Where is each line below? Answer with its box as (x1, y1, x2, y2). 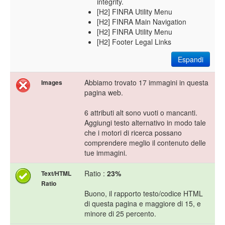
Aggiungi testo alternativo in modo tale (84, 118, 206, 128)
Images (41, 78, 62, 87)
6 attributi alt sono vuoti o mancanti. (84, 107, 197, 118)
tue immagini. (84, 148, 127, 158)
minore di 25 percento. (84, 208, 156, 219)
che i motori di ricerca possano (84, 128, 182, 138)
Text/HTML (41, 169, 71, 178)
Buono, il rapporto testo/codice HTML (84, 188, 203, 199)
